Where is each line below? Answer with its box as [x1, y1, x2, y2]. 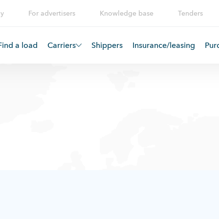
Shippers [91, 40, 123, 50]
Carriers [47, 40, 76, 50]
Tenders [177, 9, 203, 18]
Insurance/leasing [132, 40, 195, 50]
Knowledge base [99, 9, 153, 18]
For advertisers [28, 9, 75, 18]
